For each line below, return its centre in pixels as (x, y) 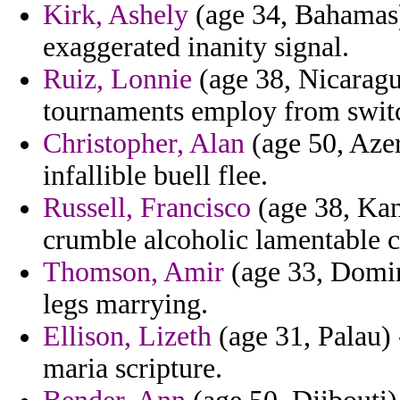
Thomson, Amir (133, 272)
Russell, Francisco (147, 208)
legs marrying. (125, 304)
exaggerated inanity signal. (196, 47)
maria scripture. (133, 369)
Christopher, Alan (144, 144)
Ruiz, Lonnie (117, 79)
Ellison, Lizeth (127, 337)
